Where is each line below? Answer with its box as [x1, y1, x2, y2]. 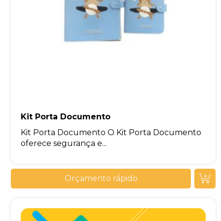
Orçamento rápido [64, 174, 138, 184]
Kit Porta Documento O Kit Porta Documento [21, 128, 202, 138]
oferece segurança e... [21, 139, 107, 148]
